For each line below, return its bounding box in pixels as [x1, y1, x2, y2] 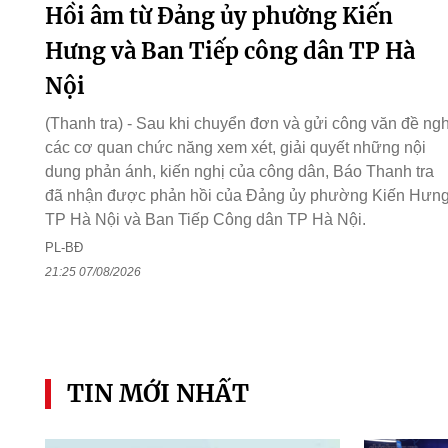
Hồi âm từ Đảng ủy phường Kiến [44, 2, 393, 31]
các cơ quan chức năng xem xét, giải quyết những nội [44, 139, 426, 157]
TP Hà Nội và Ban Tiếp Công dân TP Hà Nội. [44, 211, 366, 229]
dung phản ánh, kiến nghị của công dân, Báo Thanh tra [44, 163, 434, 181]
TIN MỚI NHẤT [66, 377, 249, 409]
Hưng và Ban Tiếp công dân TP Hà [44, 37, 415, 66]
